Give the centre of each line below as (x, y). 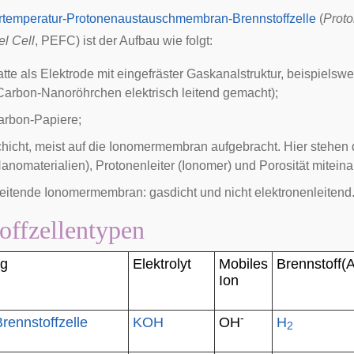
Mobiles (243, 264)
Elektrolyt (162, 264)
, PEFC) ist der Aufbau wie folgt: (124, 41)
